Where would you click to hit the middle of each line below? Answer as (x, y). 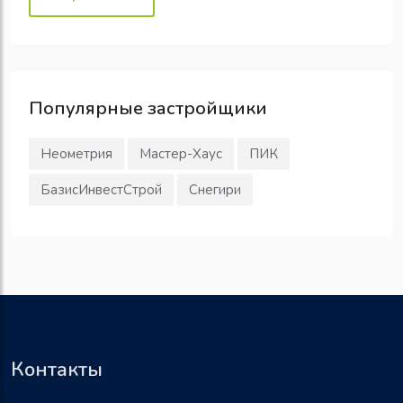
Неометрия (76, 153)
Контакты (57, 369)
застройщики (205, 108)
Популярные (86, 108)
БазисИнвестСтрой (101, 189)
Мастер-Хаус (181, 153)
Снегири (215, 189)
